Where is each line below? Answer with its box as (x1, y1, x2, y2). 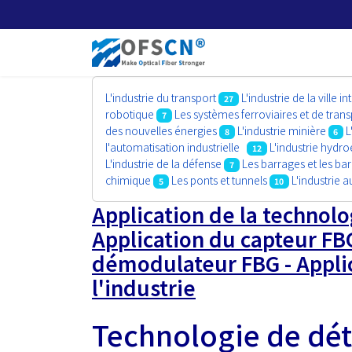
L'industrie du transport (105, 90, 216, 105)
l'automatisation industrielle (105, 139, 244, 155)
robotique (105, 106, 154, 122)
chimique (105, 172, 151, 188)
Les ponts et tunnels (170, 172, 267, 188)
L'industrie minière (236, 123, 326, 138)
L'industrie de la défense (105, 156, 222, 171)
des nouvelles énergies (105, 123, 217, 138)
